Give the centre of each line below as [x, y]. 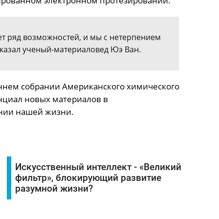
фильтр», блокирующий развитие [88, 178]
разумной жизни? [54, 189]
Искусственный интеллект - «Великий [98, 167]
